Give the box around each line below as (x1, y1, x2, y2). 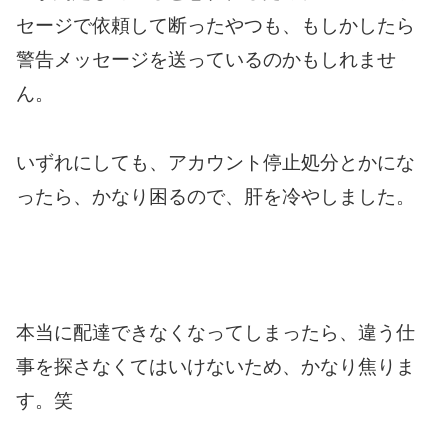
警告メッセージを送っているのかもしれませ (16, 49, 396, 71)
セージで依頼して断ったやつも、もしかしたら (16, 15, 415, 37)
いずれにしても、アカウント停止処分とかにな (16, 151, 415, 173)
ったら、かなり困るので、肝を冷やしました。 (16, 185, 415, 207)
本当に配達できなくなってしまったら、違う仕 (16, 321, 415, 343)
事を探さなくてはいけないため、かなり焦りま (16, 355, 415, 377)
